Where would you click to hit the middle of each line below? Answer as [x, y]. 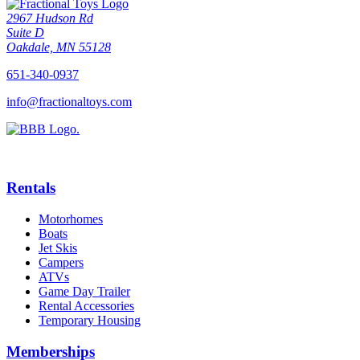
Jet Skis [58, 247]
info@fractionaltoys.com [69, 102]
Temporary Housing [90, 320]
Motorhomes [71, 219]
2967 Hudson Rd [50, 18]
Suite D [25, 33]
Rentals [31, 188]
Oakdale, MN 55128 [59, 47]
